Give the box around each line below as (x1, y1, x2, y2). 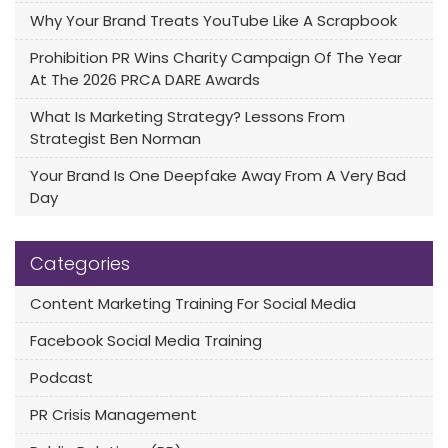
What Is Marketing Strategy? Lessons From (30, 105, 345, 127)
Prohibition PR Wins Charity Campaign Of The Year (30, 46, 402, 68)
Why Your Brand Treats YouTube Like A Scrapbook (30, 9, 397, 31)
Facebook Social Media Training (30, 329, 262, 351)
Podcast (30, 366, 93, 388)
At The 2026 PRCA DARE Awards (30, 68, 260, 90)
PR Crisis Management (30, 403, 197, 425)
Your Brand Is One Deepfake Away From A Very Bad (30, 164, 406, 186)
